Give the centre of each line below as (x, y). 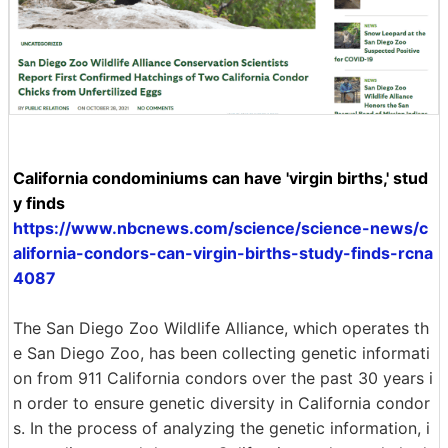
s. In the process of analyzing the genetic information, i (221, 427)
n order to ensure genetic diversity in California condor (221, 402)
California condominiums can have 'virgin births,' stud (220, 177)
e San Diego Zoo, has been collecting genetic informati (221, 352)
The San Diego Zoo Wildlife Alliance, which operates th (221, 327)
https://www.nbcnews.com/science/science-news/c (220, 227)
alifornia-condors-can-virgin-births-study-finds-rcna (223, 252)
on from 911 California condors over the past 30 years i (223, 377)
